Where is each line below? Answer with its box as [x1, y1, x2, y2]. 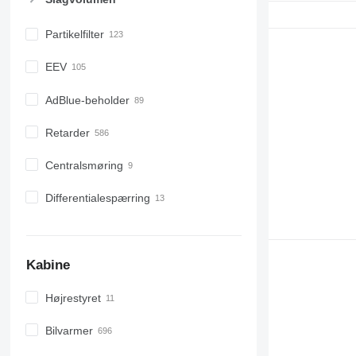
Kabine [25, 257, 70, 273]
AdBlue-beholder [44, 93, 130, 106]
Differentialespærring [44, 191, 150, 204]
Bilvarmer [44, 324, 93, 338]
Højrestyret [44, 291, 101, 304]
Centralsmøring [44, 158, 123, 172]
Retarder [44, 126, 90, 139]
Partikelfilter [44, 28, 104, 41]
